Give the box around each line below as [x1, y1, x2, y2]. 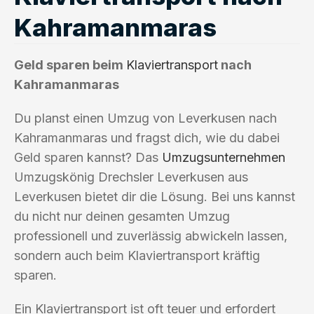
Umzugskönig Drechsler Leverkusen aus [14, 169, 248, 184]
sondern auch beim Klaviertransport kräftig [14, 247, 260, 263]
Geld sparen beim [14, 57, 126, 72]
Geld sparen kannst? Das [14, 149, 162, 165]
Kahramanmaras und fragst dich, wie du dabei [14, 130, 280, 145]
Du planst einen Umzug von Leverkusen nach [14, 110, 277, 125]
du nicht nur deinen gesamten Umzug [14, 208, 230, 224]
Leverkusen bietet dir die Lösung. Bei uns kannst [14, 189, 295, 204]
